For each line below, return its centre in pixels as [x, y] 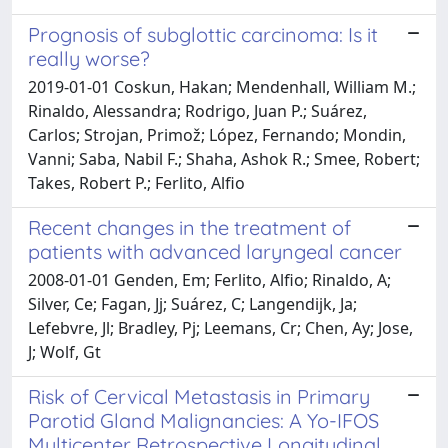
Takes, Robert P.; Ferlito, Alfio [136, 182]
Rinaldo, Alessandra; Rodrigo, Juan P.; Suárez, [197, 110]
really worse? [89, 58]
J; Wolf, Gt [64, 351]
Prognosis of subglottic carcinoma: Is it [203, 34]
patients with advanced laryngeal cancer [215, 251]
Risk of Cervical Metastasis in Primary [199, 396]
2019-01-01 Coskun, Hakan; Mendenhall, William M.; [222, 86]
